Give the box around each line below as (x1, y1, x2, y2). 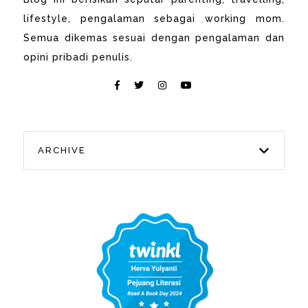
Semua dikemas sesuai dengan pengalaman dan (23, 32, 285, 43)
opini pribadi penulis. (23, 51, 133, 63)
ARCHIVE (38, 145, 87, 156)
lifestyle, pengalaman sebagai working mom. (23, 12, 285, 24)
